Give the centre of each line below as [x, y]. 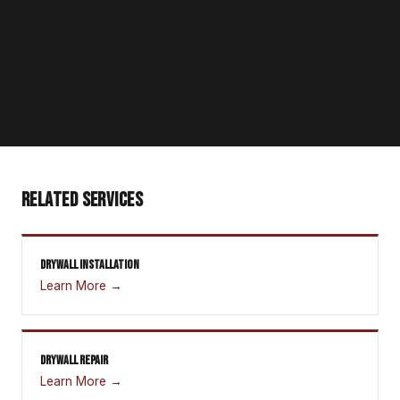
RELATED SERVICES [83, 200]
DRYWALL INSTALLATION [90, 264]
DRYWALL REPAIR [74, 360]
